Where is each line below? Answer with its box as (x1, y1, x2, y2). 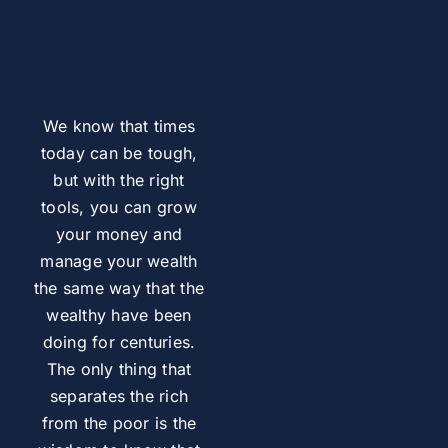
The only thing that (46, 359, 192, 379)
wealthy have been (46, 305, 192, 325)
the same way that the (33, 278, 205, 298)
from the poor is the (41, 413, 197, 433)
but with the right (53, 170, 185, 190)
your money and (55, 224, 183, 244)
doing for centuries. (42, 332, 196, 352)
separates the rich (49, 386, 189, 406)
